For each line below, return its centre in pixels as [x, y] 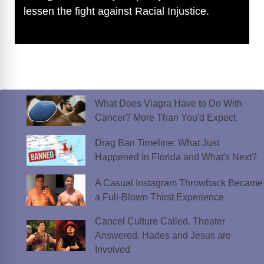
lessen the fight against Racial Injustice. [116, 11]
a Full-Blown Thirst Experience [160, 197]
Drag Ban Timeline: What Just [157, 143]
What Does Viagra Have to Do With [168, 103]
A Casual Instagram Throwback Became [179, 183]
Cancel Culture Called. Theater [160, 221]
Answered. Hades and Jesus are [163, 235]
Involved [112, 249]
